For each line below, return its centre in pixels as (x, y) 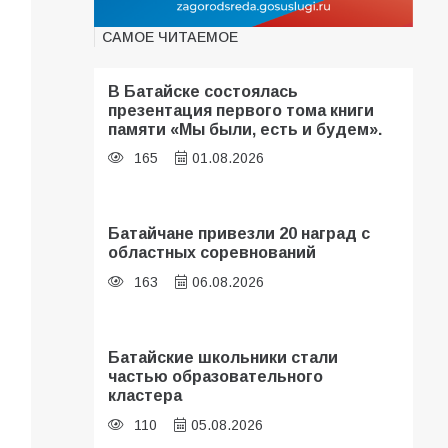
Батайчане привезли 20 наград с (239, 233)
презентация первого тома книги (241, 109)
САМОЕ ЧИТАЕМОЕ (170, 36)
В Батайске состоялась (203, 90)
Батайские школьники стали (223, 357)
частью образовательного (216, 376)
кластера (145, 395)
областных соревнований (212, 252)
